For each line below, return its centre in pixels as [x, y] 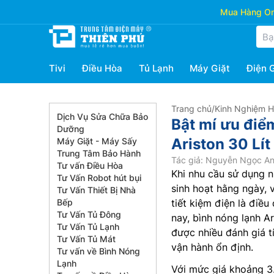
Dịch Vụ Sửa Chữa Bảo [102, 117]
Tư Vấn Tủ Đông [89, 214]
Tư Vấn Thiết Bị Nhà [96, 190]
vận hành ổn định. [212, 247]
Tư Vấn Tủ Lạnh [88, 227]
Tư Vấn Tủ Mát [86, 239]
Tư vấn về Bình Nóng [98, 251]
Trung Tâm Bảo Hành [99, 153]
